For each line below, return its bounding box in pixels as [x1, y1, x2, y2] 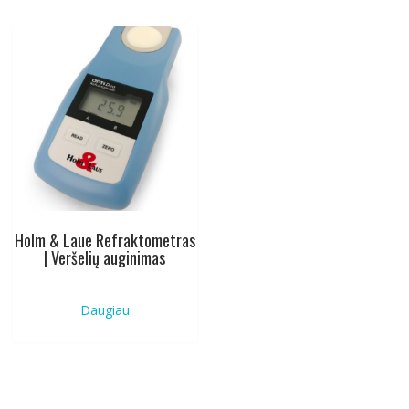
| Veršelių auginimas [44, 245, 166, 269]
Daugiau [79, 300, 130, 319]
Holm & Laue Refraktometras [14, 227, 195, 252]
